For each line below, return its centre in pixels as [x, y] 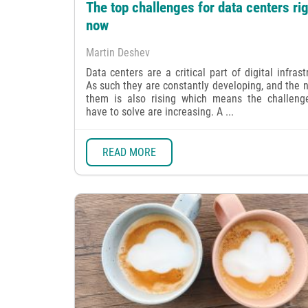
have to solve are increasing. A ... [159, 111]
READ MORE [129, 152]
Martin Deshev [118, 52]
